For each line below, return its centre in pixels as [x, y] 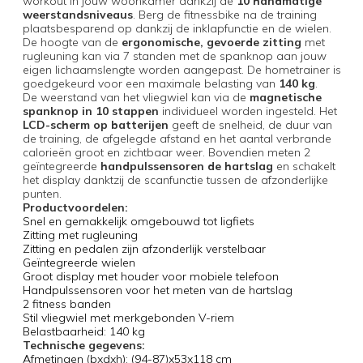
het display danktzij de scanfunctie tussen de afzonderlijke [175, 180]
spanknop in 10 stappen [90, 111]
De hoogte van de [72, 42]
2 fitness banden [66, 304]
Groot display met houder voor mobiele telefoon [150, 276]
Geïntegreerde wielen [79, 263]
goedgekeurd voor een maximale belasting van [150, 83]
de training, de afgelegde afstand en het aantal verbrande [177, 139]
